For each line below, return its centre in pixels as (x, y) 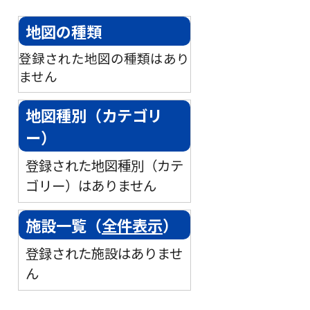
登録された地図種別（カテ (104, 165)
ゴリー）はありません (91, 185)
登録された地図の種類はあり (104, 58)
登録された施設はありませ (104, 253)
